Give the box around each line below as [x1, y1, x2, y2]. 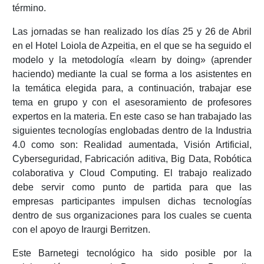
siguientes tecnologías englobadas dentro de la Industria [12, 126, 252, 136]
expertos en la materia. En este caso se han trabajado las [12, 111, 252, 122]
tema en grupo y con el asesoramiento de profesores [12, 97, 252, 108]
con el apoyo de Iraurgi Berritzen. [12, 225, 150, 235]
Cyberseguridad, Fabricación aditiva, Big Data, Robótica [12, 154, 252, 164]
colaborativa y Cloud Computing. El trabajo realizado [12, 168, 252, 179]
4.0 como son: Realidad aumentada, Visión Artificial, [12, 140, 252, 150]
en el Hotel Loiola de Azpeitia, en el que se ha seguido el [12, 41, 252, 51]
